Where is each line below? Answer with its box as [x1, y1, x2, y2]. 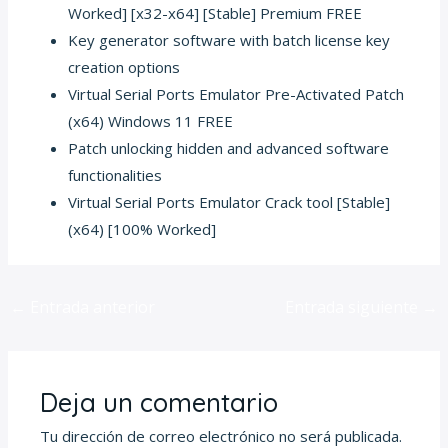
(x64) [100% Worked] [68, 218, 217, 239]
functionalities [68, 164, 163, 185]
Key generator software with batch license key [68, 29, 391, 50]
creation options [68, 56, 181, 77]
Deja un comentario [40, 386, 279, 419]
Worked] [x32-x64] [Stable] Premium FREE [68, 2, 363, 23]
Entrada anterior [26, 295, 156, 318]
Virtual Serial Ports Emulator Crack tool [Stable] [68, 191, 391, 212]
